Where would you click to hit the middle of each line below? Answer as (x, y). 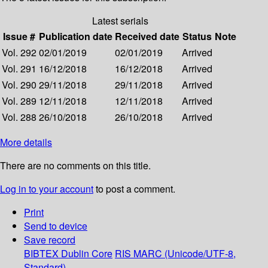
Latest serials (120, 20)
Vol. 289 (19, 100)
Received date (147, 36)
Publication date (76, 36)
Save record (50, 239)
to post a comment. (134, 188)
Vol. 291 (19, 68)
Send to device (56, 226)
